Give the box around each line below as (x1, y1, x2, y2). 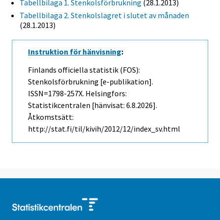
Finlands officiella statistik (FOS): (28, 65, 140, 75)
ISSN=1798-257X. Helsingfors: (28, 88, 127, 99)
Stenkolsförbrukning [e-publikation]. (28, 77, 153, 87)
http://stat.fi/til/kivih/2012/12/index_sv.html (28, 124, 180, 134)
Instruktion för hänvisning (28, 47, 121, 57)
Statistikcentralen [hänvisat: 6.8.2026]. (28, 100, 157, 110)
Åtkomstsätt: (28, 112, 74, 122)
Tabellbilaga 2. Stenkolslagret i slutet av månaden (20, 10, 189, 21)
